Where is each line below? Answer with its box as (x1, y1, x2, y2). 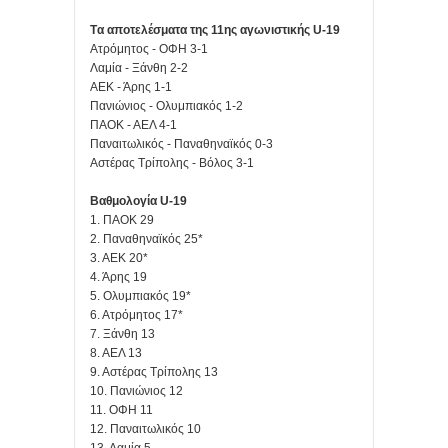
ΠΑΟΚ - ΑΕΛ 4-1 (90, 117, 177, 132)
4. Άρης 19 (90, 269, 147, 284)
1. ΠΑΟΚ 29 (90, 212, 154, 227)
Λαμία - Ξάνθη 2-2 (90, 60, 188, 75)
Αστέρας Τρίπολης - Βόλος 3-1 (90, 155, 254, 170)
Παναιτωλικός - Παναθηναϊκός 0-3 (90, 136, 273, 151)
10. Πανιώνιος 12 (90, 383, 183, 398)
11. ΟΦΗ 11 (90, 402, 153, 417)
